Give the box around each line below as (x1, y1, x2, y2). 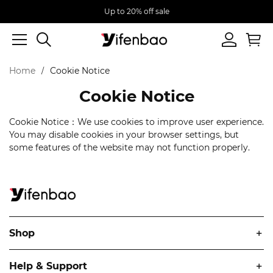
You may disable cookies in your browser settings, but (9, 129, 239, 140)
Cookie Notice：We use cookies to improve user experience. (9, 116, 264, 127)
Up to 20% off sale (104, 7, 169, 16)
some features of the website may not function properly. (9, 142, 250, 153)
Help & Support (9, 260, 87, 272)
